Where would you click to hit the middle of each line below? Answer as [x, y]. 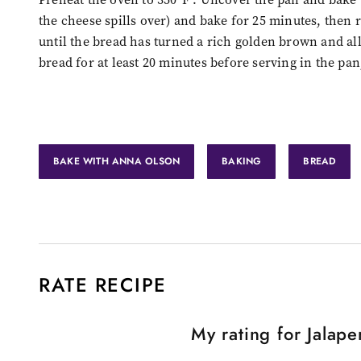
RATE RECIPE [103, 284]
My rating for [249, 333]
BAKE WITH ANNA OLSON [117, 161]
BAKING [242, 161]
